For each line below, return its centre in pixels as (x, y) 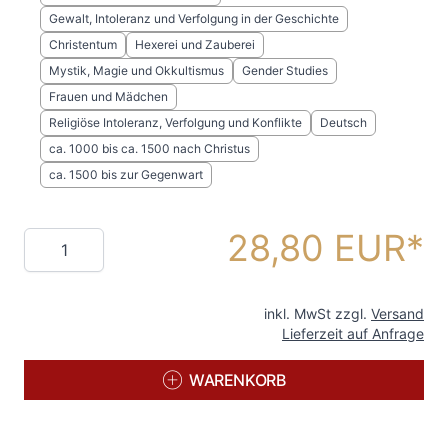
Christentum (83, 45)
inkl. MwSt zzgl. (317, 314)
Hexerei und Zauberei (195, 45)
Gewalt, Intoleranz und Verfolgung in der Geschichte (194, 19)
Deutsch (343, 123)
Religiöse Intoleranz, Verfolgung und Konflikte (175, 123)
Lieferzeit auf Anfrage (353, 334)
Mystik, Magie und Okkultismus (136, 71)
